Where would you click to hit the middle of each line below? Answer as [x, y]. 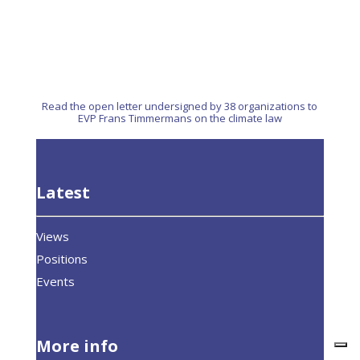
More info [77, 346]
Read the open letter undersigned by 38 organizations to [180, 106]
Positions [63, 259]
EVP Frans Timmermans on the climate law [180, 119]
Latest [65, 193]
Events [55, 282]
